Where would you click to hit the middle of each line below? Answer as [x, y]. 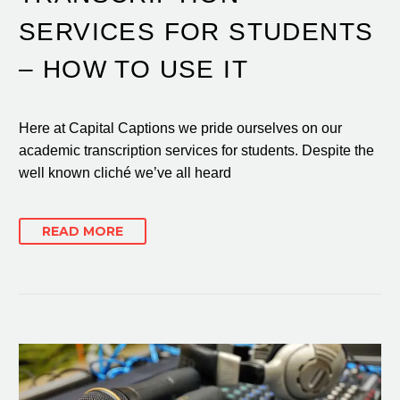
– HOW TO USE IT [133, 70]
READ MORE [83, 231]
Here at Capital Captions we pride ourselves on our [180, 128]
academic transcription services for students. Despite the [196, 150]
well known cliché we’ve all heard [125, 172]
